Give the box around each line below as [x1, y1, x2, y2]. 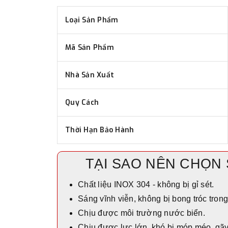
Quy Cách [65, 97, 99, 107]
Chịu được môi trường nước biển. [78, 208, 205, 217]
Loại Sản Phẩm [65, 15, 119, 25]
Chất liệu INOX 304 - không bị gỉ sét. [78, 180, 214, 189]
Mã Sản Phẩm [65, 42, 114, 52]
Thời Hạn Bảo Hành [65, 125, 134, 135]
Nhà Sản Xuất [65, 70, 114, 80]
